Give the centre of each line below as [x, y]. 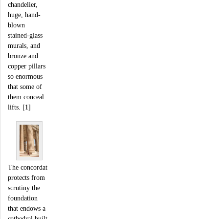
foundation [23, 198]
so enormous [25, 76]
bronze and [23, 55]
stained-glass [25, 35]
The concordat [28, 167]
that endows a [27, 208]
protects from [26, 177]
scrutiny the [24, 187]
